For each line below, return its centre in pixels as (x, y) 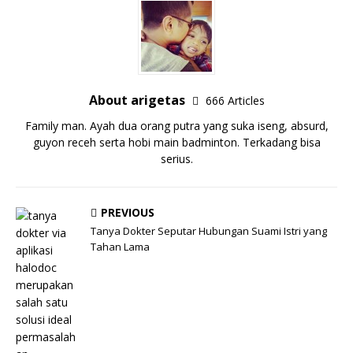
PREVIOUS (128, 212)
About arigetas (138, 100)
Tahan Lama (120, 247)
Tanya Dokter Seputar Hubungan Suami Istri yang (209, 231)
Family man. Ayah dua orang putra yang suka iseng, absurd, (176, 126)
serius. (176, 159)
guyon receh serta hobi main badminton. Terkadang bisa (176, 142)
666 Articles (235, 100)
